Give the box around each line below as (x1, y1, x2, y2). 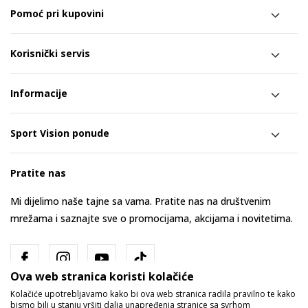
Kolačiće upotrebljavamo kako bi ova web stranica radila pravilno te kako (10, 288, 296, 300)
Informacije (10, 86, 67, 100)
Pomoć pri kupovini (10, 6, 104, 20)
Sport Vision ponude (10, 126, 109, 140)
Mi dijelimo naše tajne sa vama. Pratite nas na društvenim (10, 194, 271, 208)
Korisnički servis (10, 46, 90, 60)
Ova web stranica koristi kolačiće (10, 269, 194, 284)
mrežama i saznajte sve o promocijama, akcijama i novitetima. (10, 211, 293, 225)
